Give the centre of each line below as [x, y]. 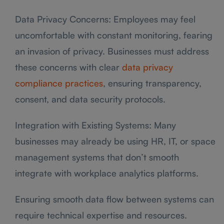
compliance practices [59, 83]
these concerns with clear [68, 67]
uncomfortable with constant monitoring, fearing [114, 35]
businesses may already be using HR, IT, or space [115, 141]
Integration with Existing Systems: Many [95, 125]
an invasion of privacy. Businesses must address [112, 51]
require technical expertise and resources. [101, 215]
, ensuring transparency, [152, 83]
